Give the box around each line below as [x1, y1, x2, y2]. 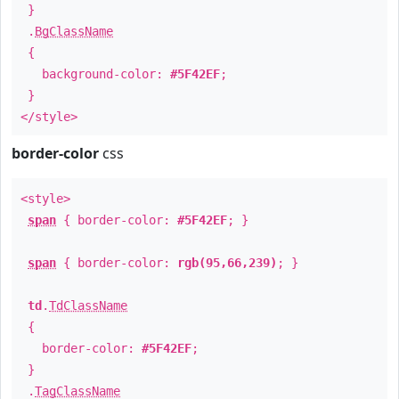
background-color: [20, 67, 170, 81]
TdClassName [49, 298, 127, 313]
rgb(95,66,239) [177, 256, 277, 270]
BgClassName [35, 24, 113, 38]
